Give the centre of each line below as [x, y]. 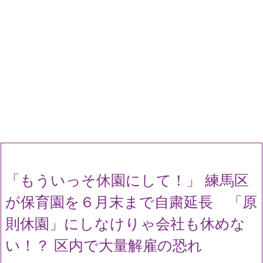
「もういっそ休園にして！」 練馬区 [127, 180]
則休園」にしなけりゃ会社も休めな [125, 224]
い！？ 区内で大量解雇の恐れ [104, 245]
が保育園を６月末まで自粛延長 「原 [131, 202]
